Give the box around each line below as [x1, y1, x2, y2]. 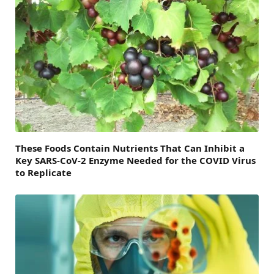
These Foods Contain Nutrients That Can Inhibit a [15, 142, 245, 155]
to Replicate [15, 166, 72, 179]
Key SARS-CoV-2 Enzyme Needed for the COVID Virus [15, 154, 256, 167]
